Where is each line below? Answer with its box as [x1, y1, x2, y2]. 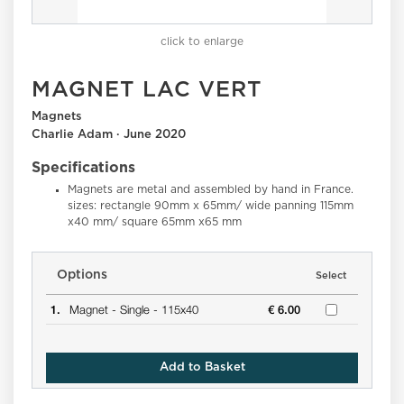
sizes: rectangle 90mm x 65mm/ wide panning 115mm [68, 200, 353, 212]
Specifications [32, 161, 135, 176]
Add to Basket [159, 362, 245, 374]
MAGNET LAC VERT [32, 79, 262, 102]
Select [316, 271, 347, 281]
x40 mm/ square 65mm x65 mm [68, 216, 242, 228]
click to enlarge [161, 36, 243, 48]
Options [57, 269, 107, 282]
